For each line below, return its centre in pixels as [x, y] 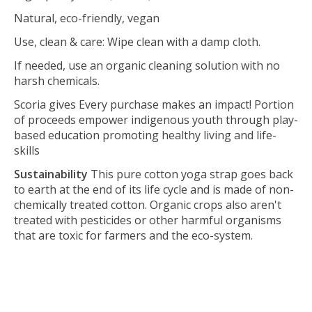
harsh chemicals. [57, 80]
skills [27, 150]
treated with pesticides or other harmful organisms [148, 220]
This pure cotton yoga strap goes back [190, 174]
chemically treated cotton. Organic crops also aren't [148, 204]
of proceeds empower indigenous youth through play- [156, 119]
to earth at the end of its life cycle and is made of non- [154, 189]
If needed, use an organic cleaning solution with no [147, 65]
